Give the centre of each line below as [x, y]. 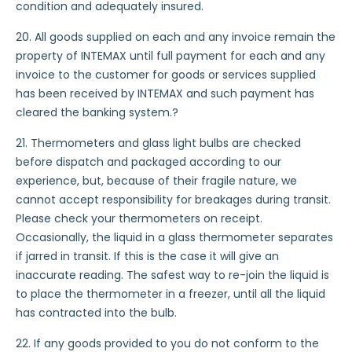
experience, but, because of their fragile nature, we [156, 181]
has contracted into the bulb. [96, 313]
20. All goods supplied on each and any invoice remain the [176, 37]
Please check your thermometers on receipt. [139, 218]
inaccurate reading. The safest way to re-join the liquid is [172, 275]
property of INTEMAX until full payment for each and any [170, 56]
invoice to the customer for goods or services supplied [166, 75]
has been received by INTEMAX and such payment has [165, 93]
